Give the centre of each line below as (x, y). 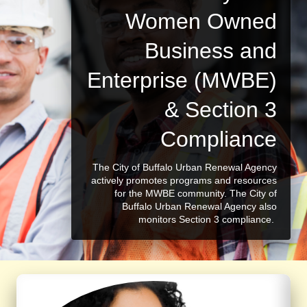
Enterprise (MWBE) (182, 80)
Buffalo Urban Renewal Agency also (199, 206)
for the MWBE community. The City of (196, 193)
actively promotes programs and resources (184, 180)
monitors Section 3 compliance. (208, 219)
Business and (211, 51)
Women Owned (201, 21)
